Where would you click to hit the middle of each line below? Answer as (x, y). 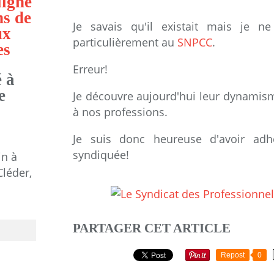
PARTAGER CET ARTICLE (152, 228)
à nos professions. (122, 112)
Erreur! (90, 69)
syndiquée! (101, 155)
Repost (233, 255)
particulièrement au (125, 42)
